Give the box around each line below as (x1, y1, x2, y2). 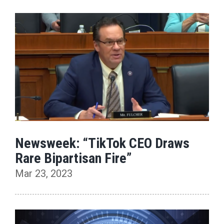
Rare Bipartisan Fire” (15, 150, 131, 167)
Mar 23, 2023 (15, 167, 72, 180)
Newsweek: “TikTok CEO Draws (15, 135, 189, 152)
